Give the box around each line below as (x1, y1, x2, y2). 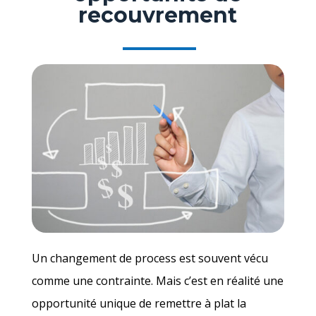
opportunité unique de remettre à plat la (31, 295, 246, 311)
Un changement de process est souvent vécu (31, 250, 268, 266)
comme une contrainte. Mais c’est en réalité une (31, 272, 284, 288)
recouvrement (78, 1, 238, 28)
